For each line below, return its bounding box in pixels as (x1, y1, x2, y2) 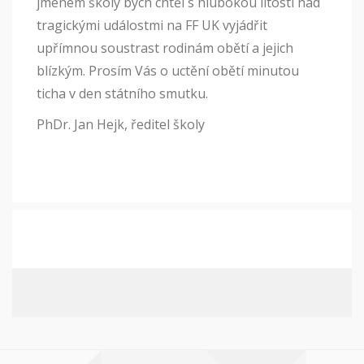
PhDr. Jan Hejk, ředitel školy (37, 115, 205, 133)
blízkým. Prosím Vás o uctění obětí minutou (37, 62, 299, 80)
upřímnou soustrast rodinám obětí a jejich (37, 39, 293, 57)
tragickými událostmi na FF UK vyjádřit (37, 16, 267, 34)
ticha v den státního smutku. (37, 84, 208, 102)
